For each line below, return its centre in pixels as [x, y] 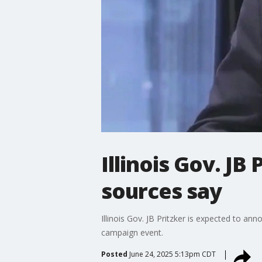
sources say [161, 191]
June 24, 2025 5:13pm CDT [172, 254]
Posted [114, 254]
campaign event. [132, 232]
